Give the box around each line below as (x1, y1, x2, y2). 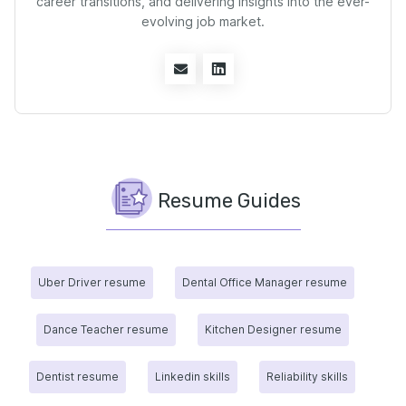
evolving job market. (141, 14, 265, 29)
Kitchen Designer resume (204, 323, 342, 336)
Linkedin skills (155, 370, 230, 383)
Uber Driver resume (37, 275, 146, 289)
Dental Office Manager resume (181, 275, 347, 289)
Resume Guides (157, 188, 301, 213)
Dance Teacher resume (43, 323, 169, 336)
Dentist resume (36, 370, 119, 383)
